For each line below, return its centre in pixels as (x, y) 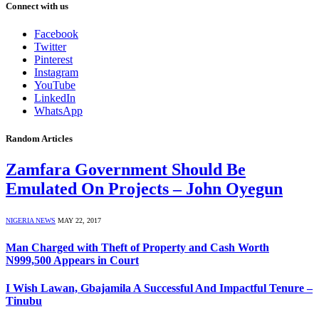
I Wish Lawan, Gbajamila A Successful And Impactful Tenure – (159, 288)
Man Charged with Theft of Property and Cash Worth (137, 247)
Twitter (50, 47)
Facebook (56, 34)
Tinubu (24, 300)
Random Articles (39, 139)
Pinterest (53, 59)
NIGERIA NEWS (31, 221)
